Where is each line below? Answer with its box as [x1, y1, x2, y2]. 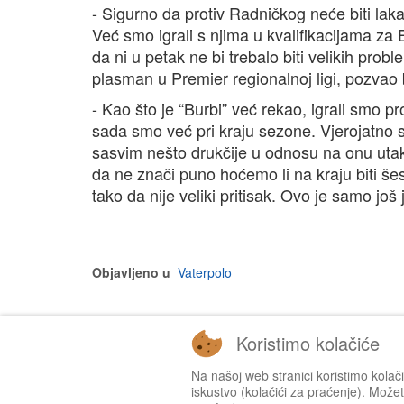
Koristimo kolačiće [236, 330, 380, 356]
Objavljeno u [92, 263, 170, 281]
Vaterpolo [178, 263, 232, 281]
